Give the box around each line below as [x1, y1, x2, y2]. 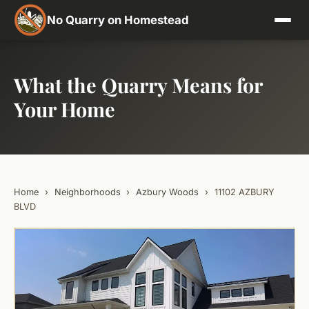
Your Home [14, 96, 115, 122]
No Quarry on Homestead [47, 13, 189, 27]
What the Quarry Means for [14, 72, 262, 98]
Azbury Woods [136, 187, 199, 197]
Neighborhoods [54, 187, 121, 197]
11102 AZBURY [214, 187, 275, 197]
